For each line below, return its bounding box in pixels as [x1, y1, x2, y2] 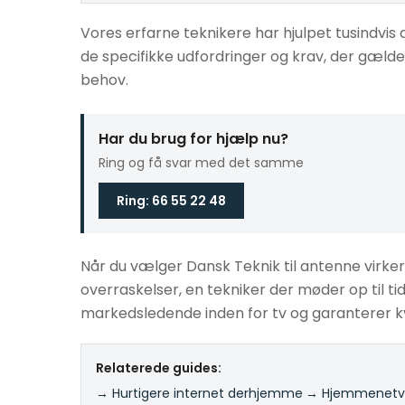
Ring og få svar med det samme [99, 154, 304, 172]
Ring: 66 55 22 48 [117, 192, 226, 210]
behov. [80, 70, 128, 90]
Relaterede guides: [96, 359, 221, 377]
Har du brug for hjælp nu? [99, 128, 288, 149]
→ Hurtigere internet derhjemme [96, 384, 303, 402]
